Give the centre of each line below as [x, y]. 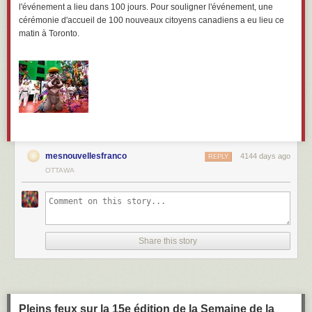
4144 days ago [265, 156]
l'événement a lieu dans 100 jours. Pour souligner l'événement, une [146, 7]
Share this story [168, 241]
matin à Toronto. [49, 33]
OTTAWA [60, 170]
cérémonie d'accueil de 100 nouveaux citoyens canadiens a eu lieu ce [151, 20]
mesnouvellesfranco [86, 156]
